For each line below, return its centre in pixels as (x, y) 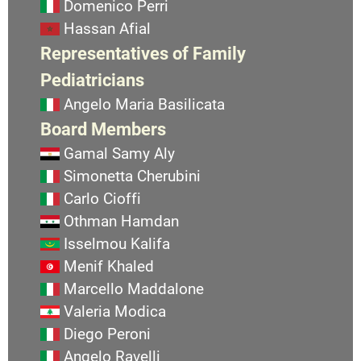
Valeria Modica (115, 312)
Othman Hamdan (121, 222)
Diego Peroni (107, 334)
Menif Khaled (109, 267)
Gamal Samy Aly (119, 154)
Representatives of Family (143, 54)
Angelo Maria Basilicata (144, 105)
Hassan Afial (107, 29)
